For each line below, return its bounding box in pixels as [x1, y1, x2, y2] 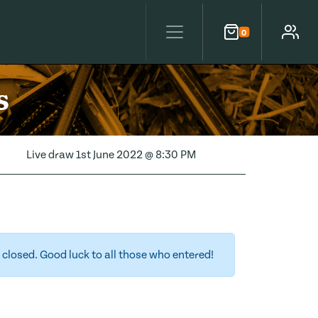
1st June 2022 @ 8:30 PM [75, 148, 196, 161]
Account [265, 33, 307, 46]
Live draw [26, 148, 76, 161]
